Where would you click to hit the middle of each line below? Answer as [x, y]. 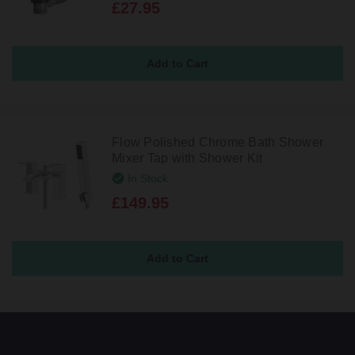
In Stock [148, 178]
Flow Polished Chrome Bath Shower [218, 142]
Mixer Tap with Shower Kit [187, 158]
